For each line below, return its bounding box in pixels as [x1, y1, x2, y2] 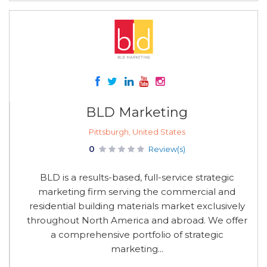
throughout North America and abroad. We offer [26, 215, 247, 226]
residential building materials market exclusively [29, 200, 245, 212]
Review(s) [148, 144, 185, 154]
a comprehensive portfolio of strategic [50, 229, 223, 240]
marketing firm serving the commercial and [38, 186, 235, 197]
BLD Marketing [86, 104, 188, 120]
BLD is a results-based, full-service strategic [39, 172, 234, 183]
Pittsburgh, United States [88, 127, 185, 136]
